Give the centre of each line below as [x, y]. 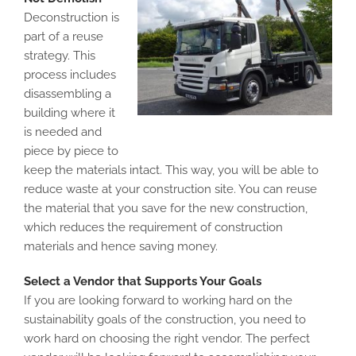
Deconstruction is [72, 17]
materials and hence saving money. [121, 246]
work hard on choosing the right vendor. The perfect [167, 339]
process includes [70, 75]
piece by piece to [71, 151]
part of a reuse [64, 37]
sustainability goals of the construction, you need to [165, 319]
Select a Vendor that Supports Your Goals [143, 281]
